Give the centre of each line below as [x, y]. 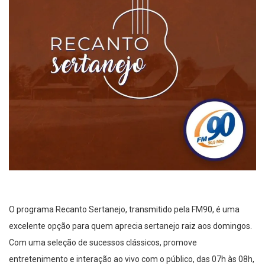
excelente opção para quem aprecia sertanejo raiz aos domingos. [130, 226]
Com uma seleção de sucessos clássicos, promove [103, 243]
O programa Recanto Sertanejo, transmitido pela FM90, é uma [124, 210]
